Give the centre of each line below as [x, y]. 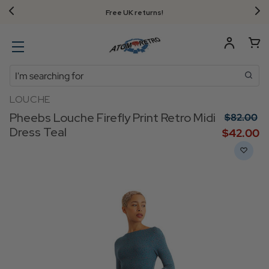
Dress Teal [38, 132]
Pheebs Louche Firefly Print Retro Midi [113, 118]
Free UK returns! [134, 13]
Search [24, 72]
